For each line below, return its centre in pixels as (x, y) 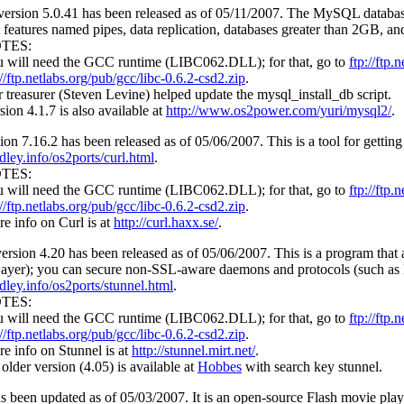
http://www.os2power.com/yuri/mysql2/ (279, 111)
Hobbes (220, 367)
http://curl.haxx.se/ (166, 223)
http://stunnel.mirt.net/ (193, 351)
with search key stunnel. (312, 367)
